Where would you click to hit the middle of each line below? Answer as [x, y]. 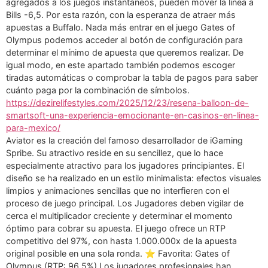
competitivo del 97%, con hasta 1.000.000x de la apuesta [121, 241]
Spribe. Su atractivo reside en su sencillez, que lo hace [115, 153]
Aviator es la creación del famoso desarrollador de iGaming [124, 141]
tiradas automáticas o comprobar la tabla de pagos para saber [132, 78]
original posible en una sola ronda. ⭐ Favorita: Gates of [118, 254]
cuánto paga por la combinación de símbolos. [98, 90]
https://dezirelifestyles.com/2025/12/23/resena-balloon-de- [127, 103]
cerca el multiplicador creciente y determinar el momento [119, 216]
